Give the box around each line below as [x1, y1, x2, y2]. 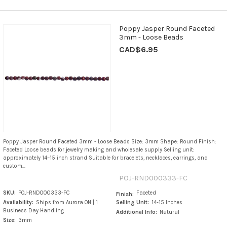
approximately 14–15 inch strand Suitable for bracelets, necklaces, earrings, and [3, 154, 208, 161]
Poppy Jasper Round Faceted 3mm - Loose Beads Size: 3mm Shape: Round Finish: [3, 138, 216, 145]
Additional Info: [116, 208, 158, 215]
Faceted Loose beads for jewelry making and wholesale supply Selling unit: [3, 146, 195, 153]
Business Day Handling [3, 207, 64, 214]
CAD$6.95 [119, 44, 158, 54]
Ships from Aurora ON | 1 [35, 199, 98, 206]
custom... [3, 162, 25, 169]
